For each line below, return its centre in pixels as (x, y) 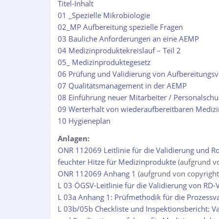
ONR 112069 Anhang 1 (97, 174)
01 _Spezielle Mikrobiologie (104, 15)
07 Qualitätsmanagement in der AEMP (122, 86)
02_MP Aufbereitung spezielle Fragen (120, 27)
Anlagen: (74, 138)
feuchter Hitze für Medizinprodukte (117, 162)
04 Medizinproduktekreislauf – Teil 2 (119, 50)
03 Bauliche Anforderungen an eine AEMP (128, 39)
